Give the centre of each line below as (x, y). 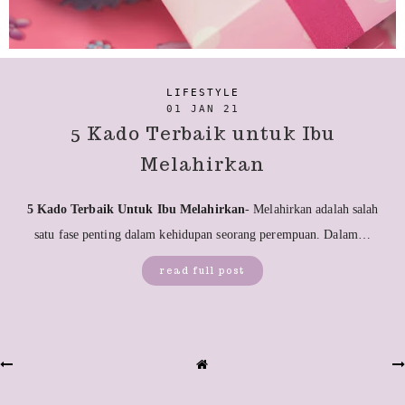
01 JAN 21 (202, 109)
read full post (202, 271)
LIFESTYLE (202, 92)
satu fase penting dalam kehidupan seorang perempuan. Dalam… (202, 235)
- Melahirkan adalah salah (312, 210)
